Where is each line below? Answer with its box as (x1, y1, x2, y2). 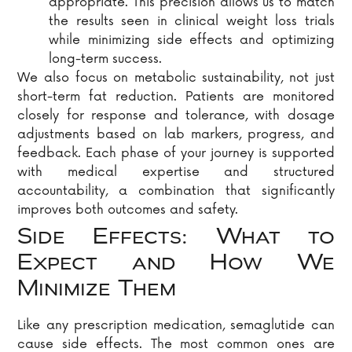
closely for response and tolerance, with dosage (17, 108, 335, 124)
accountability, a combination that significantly (17, 183, 335, 200)
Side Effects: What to (17, 227, 335, 250)
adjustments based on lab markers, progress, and (17, 126, 335, 143)
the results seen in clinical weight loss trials (49, 13, 335, 30)
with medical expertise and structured (17, 164, 335, 181)
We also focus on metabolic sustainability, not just (17, 70, 335, 86)
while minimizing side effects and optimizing (49, 32, 335, 49)
